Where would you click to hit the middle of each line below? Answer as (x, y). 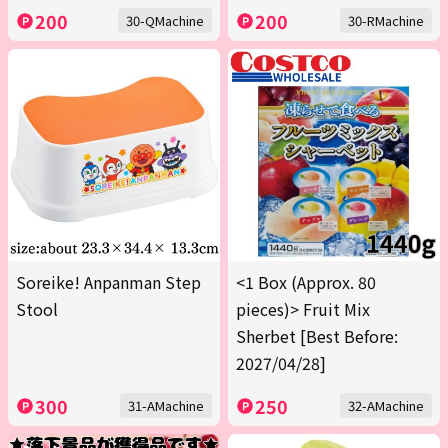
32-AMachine (386, 406)
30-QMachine (165, 21)
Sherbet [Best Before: (317, 336)
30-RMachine (386, 21)
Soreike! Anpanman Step (108, 282)
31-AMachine (166, 406)
